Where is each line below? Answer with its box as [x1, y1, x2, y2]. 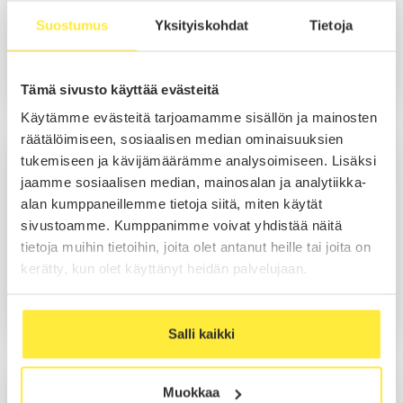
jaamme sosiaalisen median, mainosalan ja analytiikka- [21, 174, 367, 190]
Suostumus [35, 17, 109, 32]
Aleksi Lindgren [22, 372, 125, 390]
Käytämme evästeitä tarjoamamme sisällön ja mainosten [21, 109, 377, 125]
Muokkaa [163, 384, 220, 400]
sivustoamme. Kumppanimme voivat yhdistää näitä [21, 217, 342, 233]
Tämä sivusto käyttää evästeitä [21, 81, 219, 96]
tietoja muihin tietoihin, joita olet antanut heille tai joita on [21, 238, 371, 255]
